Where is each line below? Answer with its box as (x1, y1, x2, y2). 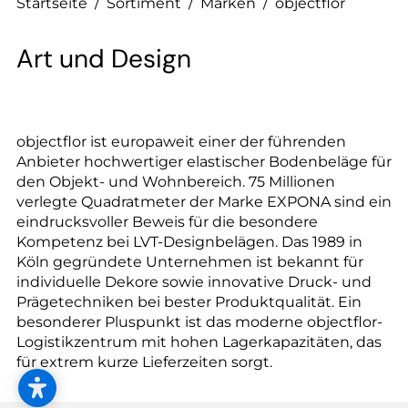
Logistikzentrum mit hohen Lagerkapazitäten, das (16, 333, 382, 352)
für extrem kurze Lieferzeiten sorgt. (16, 353, 272, 372)
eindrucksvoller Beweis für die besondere (16, 213, 318, 231)
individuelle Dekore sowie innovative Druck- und (16, 273, 372, 291)
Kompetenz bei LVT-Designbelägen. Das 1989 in (16, 233, 362, 251)
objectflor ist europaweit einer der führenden (16, 133, 346, 151)
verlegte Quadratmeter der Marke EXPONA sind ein (16, 193, 392, 211)
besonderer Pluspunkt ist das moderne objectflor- (16, 313, 382, 331)
